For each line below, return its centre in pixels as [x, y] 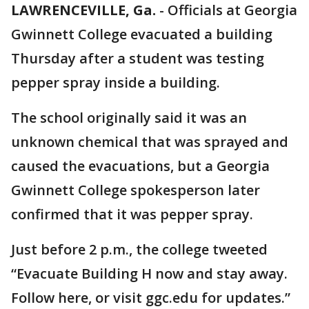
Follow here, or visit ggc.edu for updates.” [151, 298]
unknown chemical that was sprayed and [150, 142]
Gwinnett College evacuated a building [142, 34]
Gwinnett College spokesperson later [136, 190]
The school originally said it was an [129, 118]
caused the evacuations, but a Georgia [140, 166]
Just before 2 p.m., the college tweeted [139, 249]
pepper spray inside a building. [116, 82]
